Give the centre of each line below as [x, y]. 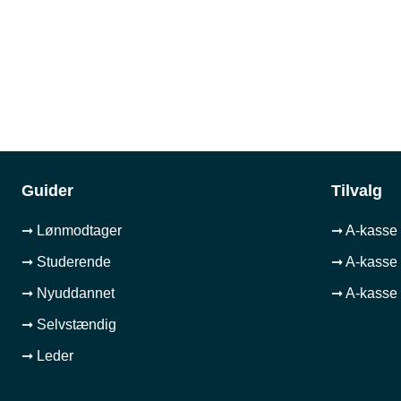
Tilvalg [357, 190]
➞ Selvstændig [68, 324]
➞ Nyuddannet [68, 293]
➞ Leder [47, 355]
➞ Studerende [66, 261]
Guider [47, 190]
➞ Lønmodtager [71, 230]
